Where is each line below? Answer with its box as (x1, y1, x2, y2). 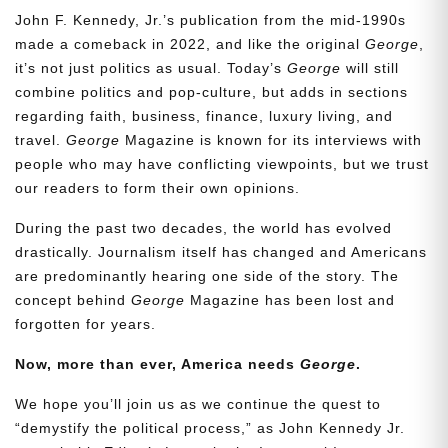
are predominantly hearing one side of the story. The (15, 268, 399, 285)
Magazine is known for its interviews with (125, 132, 422, 149)
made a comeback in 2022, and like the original (15, 36, 365, 53)
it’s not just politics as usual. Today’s (15, 60, 287, 77)
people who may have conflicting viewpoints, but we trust (15, 156, 429, 173)
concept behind (15, 292, 131, 309)
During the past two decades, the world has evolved (15, 220, 392, 237)
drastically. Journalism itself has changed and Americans (15, 244, 427, 261)
